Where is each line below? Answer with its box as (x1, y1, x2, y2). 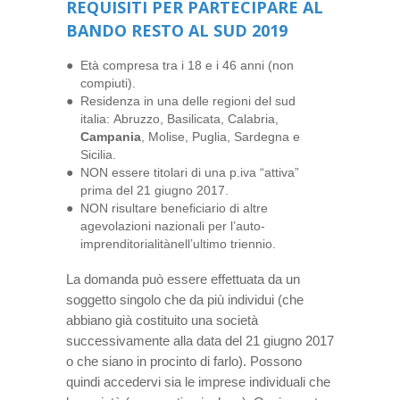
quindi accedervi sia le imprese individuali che (66, 373, 330, 389)
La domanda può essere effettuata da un (66, 271, 300, 287)
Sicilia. (80, 146, 116, 162)
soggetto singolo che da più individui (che (66, 291, 304, 307)
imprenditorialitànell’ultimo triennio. (80, 236, 276, 251)
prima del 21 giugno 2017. (80, 182, 229, 197)
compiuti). (80, 75, 136, 90)
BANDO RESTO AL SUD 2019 (66, 19, 287, 41)
